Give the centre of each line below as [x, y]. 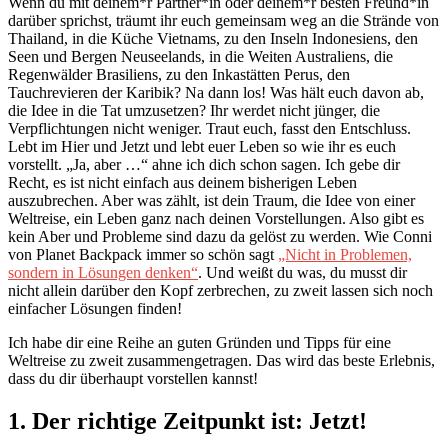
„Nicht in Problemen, [345, 254]
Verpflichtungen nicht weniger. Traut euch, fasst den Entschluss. [209, 128]
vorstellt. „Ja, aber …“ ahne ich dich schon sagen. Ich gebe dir [204, 164]
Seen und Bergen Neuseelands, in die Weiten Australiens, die [200, 56]
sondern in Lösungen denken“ [103, 272]
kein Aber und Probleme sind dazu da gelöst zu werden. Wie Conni [220, 236]
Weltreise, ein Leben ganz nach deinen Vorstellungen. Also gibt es [216, 218]
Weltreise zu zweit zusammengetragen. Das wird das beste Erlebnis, [221, 360]
